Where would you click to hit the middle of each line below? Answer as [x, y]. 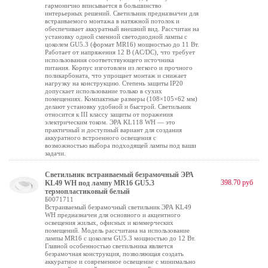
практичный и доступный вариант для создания [113, 130]
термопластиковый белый [87, 191]
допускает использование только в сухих [103, 91]
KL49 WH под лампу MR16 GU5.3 [100, 183]
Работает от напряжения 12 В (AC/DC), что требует [120, 52]
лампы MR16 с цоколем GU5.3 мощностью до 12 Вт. [120, 238]
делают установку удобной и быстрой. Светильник [118, 106]
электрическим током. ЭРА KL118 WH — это [110, 122]
